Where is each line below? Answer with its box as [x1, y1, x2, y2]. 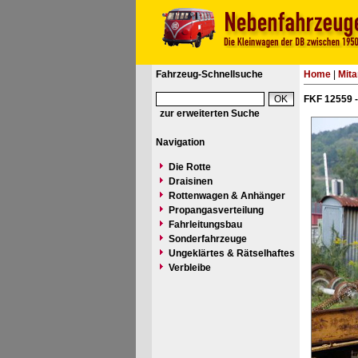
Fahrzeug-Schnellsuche [155, 69, 263, 80]
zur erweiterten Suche [159, 108, 260, 119]
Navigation [155, 137, 205, 148]
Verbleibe [168, 262, 211, 273]
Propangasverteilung [168, 205, 264, 216]
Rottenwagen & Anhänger [168, 190, 285, 201]
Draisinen [168, 176, 213, 187]
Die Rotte [168, 161, 211, 173]
